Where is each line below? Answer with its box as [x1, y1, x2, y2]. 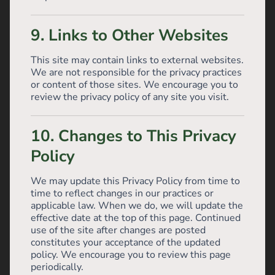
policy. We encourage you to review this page [31, 248, 231, 261]
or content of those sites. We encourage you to [31, 78, 238, 91]
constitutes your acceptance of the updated [31, 236, 220, 249]
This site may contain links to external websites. [31, 53, 244, 67]
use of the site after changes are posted [31, 223, 206, 237]
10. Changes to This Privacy [31, 125, 236, 147]
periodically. [31, 260, 83, 274]
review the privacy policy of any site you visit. [31, 90, 229, 104]
